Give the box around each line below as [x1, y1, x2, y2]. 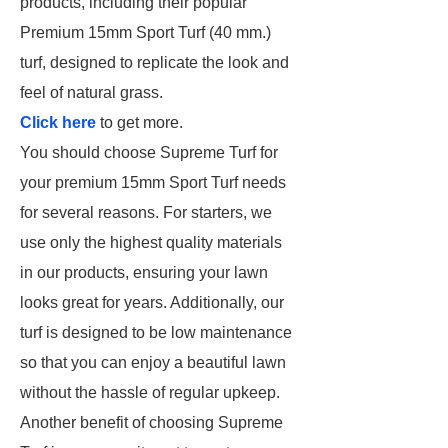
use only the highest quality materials [20, 234, 282, 251]
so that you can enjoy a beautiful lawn [20, 354, 286, 371]
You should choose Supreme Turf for [20, 144, 278, 161]
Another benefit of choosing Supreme [20, 414, 283, 431]
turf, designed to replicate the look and [20, 54, 289, 71]
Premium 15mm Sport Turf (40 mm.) [20, 24, 271, 41]
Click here [20, 114, 96, 131]
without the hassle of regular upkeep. [20, 384, 280, 401]
